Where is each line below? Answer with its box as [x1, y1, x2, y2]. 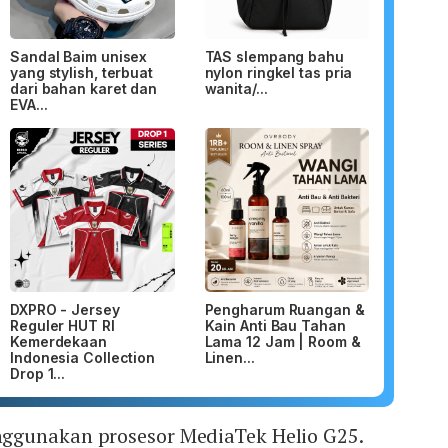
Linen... [204, 349, 255, 367]
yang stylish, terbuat [10, 63, 153, 81]
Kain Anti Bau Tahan [204, 317, 346, 335]
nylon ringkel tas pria [204, 63, 353, 81]
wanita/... [204, 79, 268, 97]
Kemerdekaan [10, 333, 107, 351]
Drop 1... [10, 365, 66, 383]
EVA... [10, 95, 48, 113]
